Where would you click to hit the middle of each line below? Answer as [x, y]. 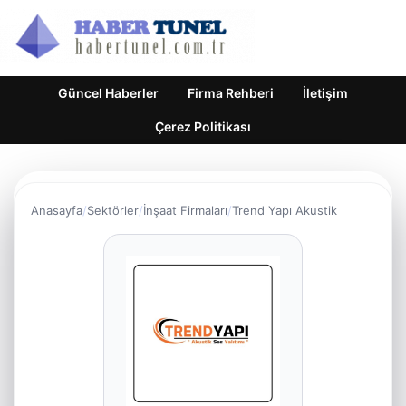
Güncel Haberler [108, 93]
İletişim [325, 93]
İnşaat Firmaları [185, 210]
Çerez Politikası [203, 126]
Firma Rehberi [231, 93]
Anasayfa [57, 210]
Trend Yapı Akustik [285, 210]
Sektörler [113, 210]
